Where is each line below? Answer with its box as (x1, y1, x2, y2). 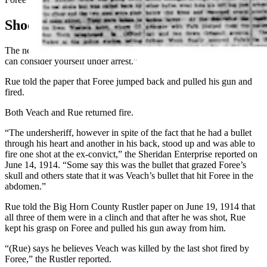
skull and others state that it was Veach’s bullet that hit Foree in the (5, 170, 253, 181)
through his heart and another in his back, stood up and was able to (5, 138, 255, 149)
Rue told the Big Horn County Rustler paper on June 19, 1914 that (5, 201, 255, 212)
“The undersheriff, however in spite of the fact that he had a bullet (5, 128, 252, 138)
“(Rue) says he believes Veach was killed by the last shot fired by (5, 243, 249, 254)
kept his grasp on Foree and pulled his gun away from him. (5, 223, 226, 234)
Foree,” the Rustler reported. (5, 254, 111, 265)
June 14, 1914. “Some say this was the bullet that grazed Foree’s (5, 160, 246, 170)
